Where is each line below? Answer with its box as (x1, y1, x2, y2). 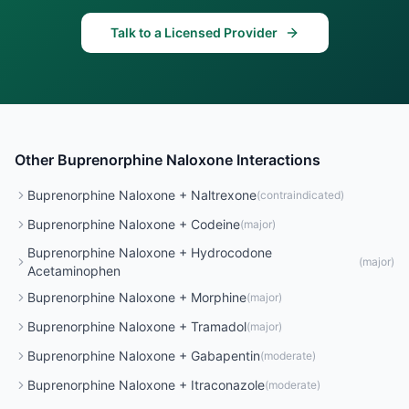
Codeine (191, 216, 240, 232)
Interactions (233, 151, 320, 169)
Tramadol (191, 319, 246, 334)
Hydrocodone (190, 245, 272, 260)
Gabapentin (191, 348, 260, 363)
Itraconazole (191, 377, 265, 393)
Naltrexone (191, 187, 257, 203)
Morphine (191, 289, 246, 305)
